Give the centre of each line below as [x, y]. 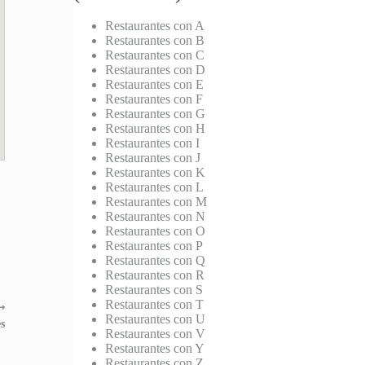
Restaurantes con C [155, 55]
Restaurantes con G [156, 114]
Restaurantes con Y [155, 349]
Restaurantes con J [153, 158]
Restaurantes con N [156, 217]
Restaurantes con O [156, 231]
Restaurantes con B [155, 41]
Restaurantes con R [155, 275]
